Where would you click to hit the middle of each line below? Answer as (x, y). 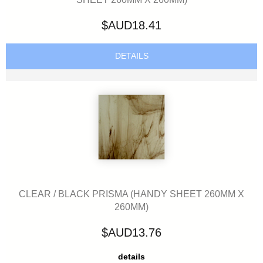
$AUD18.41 (131, 26)
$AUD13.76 (131, 233)
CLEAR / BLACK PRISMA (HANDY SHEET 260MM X (131, 193)
